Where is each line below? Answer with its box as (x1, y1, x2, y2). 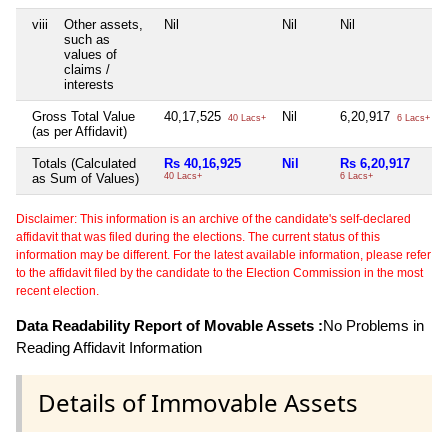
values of (64, 47, 117, 63)
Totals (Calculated (32, 156, 136, 172)
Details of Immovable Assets (38, 386, 358, 420)
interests (64, 77, 114, 93)
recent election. (16, 284, 99, 299)
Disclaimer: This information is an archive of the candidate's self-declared (16, 212, 411, 227)
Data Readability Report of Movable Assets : (16, 317, 323, 335)
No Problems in (323, 317, 424, 335)
